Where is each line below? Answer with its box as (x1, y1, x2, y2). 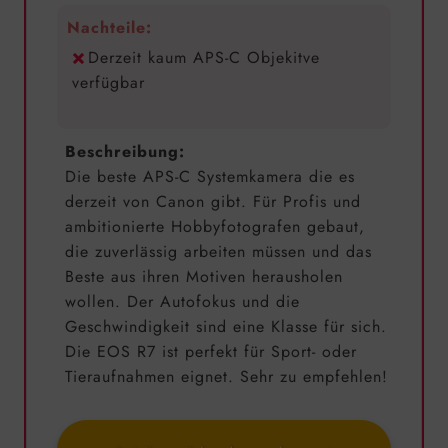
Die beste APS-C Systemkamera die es (65, 165, 355, 189)
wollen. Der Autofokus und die (65, 290, 300, 314)
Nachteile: (67, 15, 152, 39)
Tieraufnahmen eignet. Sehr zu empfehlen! (65, 365, 388, 389)
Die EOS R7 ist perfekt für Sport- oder (65, 340, 357, 364)
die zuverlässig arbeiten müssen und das (65, 240, 372, 264)
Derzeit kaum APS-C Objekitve (87, 45, 320, 69)
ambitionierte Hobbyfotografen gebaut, (65, 215, 365, 239)
